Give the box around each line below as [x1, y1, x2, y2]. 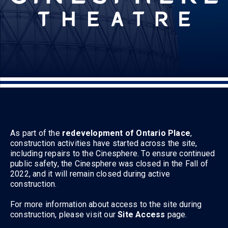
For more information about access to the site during [10, 199, 202, 210]
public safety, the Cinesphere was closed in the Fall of [10, 159, 209, 169]
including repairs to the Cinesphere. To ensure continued [10, 149, 215, 159]
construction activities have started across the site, [10, 138, 197, 149]
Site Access [118, 210, 165, 220]
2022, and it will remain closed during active [10, 169, 170, 179]
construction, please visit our [10, 210, 118, 220]
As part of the [10, 128, 62, 138]
